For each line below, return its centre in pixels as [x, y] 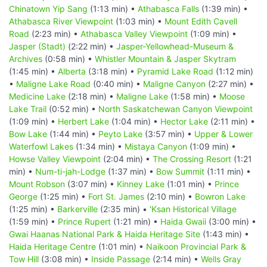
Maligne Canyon [174, 83]
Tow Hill [24, 259]
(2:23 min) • [55, 33]
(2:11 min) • [232, 121]
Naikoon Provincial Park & [196, 246]
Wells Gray [221, 259]
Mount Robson [37, 184]
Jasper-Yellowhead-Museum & [175, 46]
